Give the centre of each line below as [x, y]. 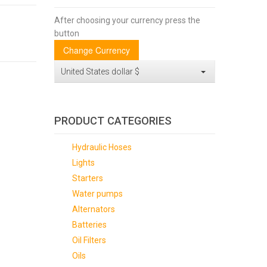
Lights [83, 163]
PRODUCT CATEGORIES [113, 121]
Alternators [93, 209]
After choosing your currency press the [127, 20]
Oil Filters [89, 240]
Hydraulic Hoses [102, 147]
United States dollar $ [100, 72]
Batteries [89, 225]
